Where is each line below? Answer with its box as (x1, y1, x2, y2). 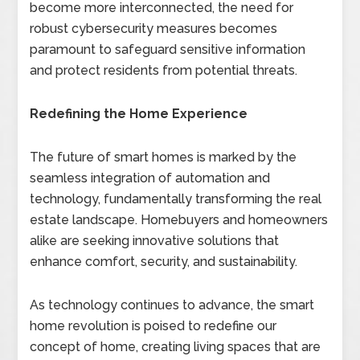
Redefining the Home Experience (30, 106, 248, 121)
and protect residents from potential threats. (30, 63, 298, 78)
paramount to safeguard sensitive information (30, 42, 306, 57)
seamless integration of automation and (30, 170, 271, 186)
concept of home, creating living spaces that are (30, 339, 321, 354)
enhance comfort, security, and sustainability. (30, 254, 298, 269)
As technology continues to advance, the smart (30, 297, 315, 313)
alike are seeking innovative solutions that (30, 233, 280, 248)
